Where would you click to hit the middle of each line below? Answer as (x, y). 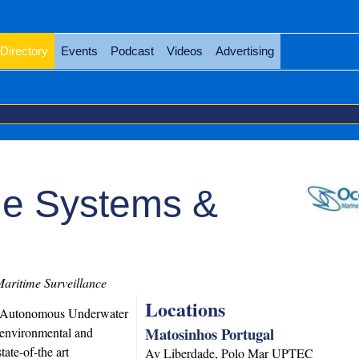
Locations (186, 309)
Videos (184, 51)
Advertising (244, 51)
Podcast (132, 51)
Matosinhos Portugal (210, 334)
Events (79, 51)
